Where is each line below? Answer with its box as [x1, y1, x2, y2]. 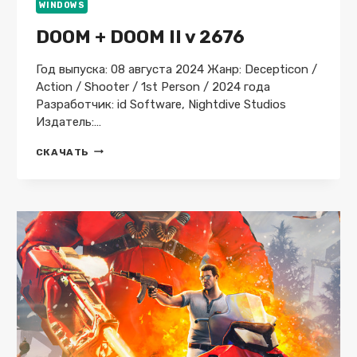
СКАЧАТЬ [35, 146, 89, 158]
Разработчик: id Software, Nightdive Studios [35, 96, 286, 112]
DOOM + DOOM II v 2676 [35, 25, 245, 48]
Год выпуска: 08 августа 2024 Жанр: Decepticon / [35, 61, 317, 76]
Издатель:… [35, 114, 101, 129]
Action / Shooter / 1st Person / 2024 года [35, 79, 270, 94]
